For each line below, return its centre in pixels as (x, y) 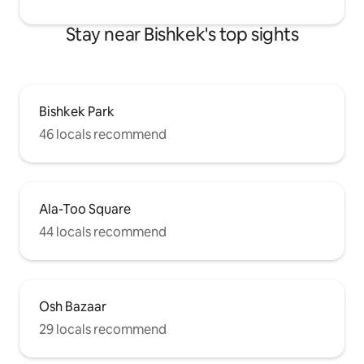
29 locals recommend (103, 330)
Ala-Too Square (85, 210)
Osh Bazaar (73, 307)
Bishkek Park (77, 112)
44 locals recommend (103, 232)
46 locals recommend (103, 135)
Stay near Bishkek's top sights (182, 35)
